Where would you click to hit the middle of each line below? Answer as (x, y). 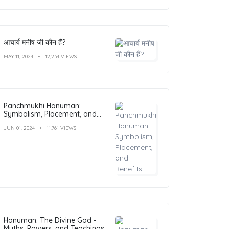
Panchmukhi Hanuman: (42, 106)
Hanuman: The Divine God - (50, 220)
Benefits (17, 122)
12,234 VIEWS (61, 56)
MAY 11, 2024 (18, 56)
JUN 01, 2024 (19, 128)
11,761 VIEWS (61, 128)
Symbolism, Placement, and (50, 114)
